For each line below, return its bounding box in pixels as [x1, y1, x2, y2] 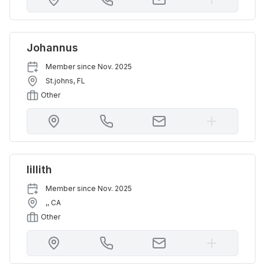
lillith [27, 163, 52, 176]
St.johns [46, 76, 73, 85]
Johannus [27, 41, 78, 54]
